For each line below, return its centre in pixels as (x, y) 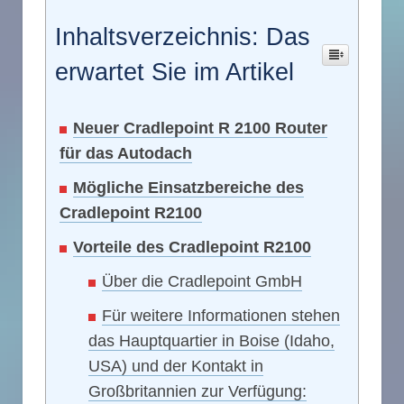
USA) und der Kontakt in (176, 366)
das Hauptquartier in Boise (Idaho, (211, 340)
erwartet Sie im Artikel (174, 72)
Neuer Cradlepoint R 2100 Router (200, 128)
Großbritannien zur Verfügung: (197, 391)
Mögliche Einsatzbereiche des (188, 187)
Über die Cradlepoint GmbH (202, 281)
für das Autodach (126, 153)
